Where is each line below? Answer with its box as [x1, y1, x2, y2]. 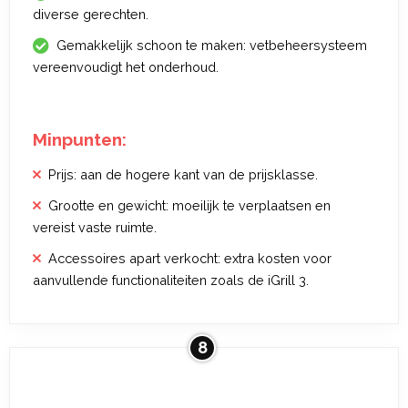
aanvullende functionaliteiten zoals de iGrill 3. [33, 272, 309, 288]
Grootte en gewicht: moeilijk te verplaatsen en [48, 198, 331, 213]
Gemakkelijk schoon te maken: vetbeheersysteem [56, 37, 367, 53]
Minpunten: [33, 129, 127, 149]
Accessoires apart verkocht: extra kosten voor [48, 250, 331, 266]
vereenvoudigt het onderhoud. [33, 59, 219, 75]
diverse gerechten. [33, 6, 148, 22]
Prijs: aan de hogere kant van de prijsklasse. [48, 167, 318, 182]
